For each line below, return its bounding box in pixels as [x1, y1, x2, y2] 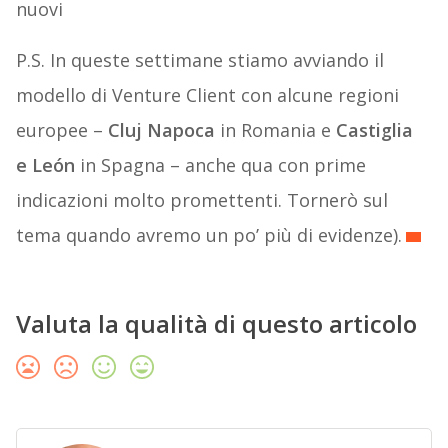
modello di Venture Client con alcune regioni [15, 83, 399, 108]
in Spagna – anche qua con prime [74, 153, 366, 178]
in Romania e [214, 118, 336, 143]
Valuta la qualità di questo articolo [15, 307, 417, 341]
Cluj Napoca [107, 118, 215, 143]
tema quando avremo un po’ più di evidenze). [15, 223, 402, 248]
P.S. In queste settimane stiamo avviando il [15, 48, 384, 73]
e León [15, 153, 75, 178]
